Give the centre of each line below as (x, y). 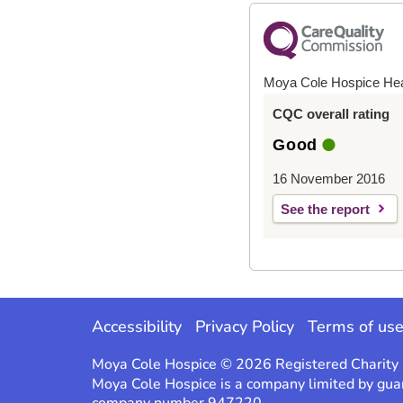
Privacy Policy (245, 326)
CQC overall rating (331, 113)
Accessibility (137, 326)
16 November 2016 (329, 178)
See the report (326, 209)
